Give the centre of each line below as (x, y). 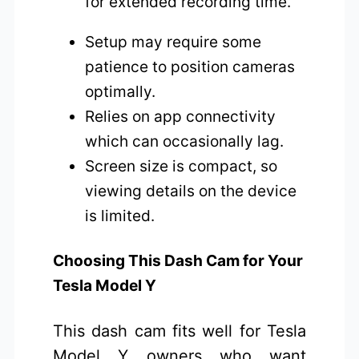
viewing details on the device (191, 190)
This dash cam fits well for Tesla (179, 331)
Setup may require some (173, 41)
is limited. (120, 215)
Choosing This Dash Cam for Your (178, 261)
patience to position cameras (190, 66)
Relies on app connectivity (181, 116)
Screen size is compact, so (182, 165)
